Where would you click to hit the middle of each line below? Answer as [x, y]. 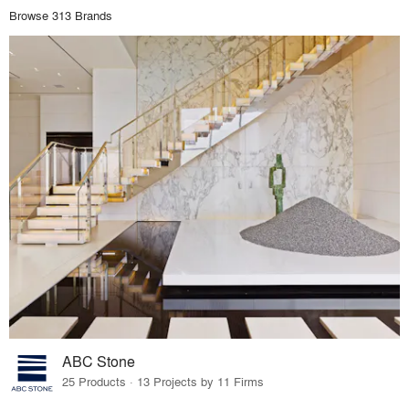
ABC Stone [99, 362]
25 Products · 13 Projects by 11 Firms [163, 382]
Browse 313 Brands [61, 15]
